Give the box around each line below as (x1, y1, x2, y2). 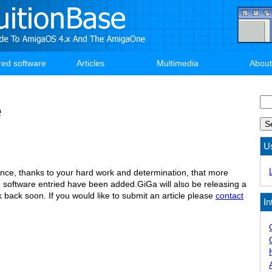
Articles (76, 58, 104, 68)
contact (216, 191, 243, 201)
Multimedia (156, 58, 199, 68)
